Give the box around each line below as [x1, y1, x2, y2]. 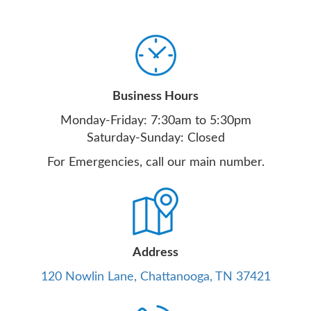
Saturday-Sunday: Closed [86, 132, 225, 145]
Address [133, 246, 178, 260]
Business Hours [112, 90, 199, 103]
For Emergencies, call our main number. [47, 156, 264, 169]
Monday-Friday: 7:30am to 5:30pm [60, 115, 251, 128]
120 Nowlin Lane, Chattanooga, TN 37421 [40, 271, 271, 284]
